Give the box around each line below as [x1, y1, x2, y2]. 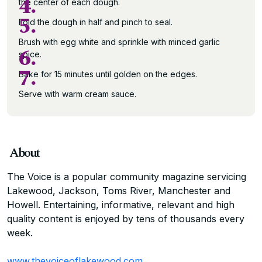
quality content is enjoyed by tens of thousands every [7, 212, 244, 225]
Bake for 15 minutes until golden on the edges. [19, 68, 197, 79]
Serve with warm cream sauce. [19, 88, 136, 99]
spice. [19, 49, 42, 59]
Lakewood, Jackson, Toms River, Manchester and [7, 184, 230, 196]
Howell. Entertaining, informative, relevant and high [7, 198, 235, 211]
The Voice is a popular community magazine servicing [7, 170, 246, 182]
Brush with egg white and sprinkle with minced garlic [19, 36, 220, 47]
